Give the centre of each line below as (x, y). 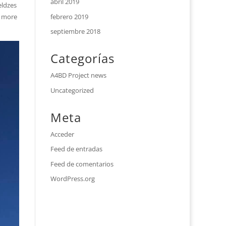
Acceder (63, 134)
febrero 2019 (70, 16)
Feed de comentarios (82, 164)
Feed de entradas (77, 149)
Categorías (83, 58)
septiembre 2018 (76, 31)
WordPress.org (73, 179)
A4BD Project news (79, 75)
